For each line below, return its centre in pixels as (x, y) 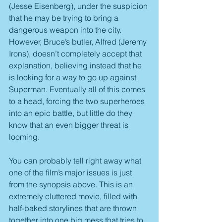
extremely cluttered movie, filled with (74, 196)
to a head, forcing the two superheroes (78, 101)
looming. (24, 137)
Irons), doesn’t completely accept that (76, 54)
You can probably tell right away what (76, 161)
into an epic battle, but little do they (72, 113)
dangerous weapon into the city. (66, 30)
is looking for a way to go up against (74, 78)
